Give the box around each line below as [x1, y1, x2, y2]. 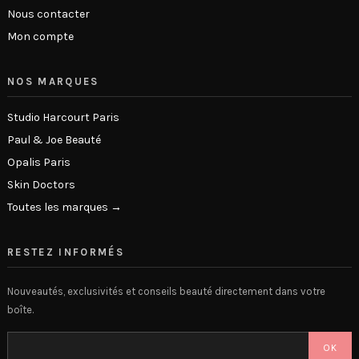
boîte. [7, 304, 34, 317]
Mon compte [7, 30, 74, 44]
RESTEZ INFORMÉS [7, 246, 125, 259]
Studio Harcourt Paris [7, 111, 119, 125]
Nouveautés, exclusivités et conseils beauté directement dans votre [7, 285, 325, 298]
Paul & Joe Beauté [7, 133, 101, 147]
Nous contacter [7, 7, 90, 22]
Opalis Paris [7, 155, 71, 170]
